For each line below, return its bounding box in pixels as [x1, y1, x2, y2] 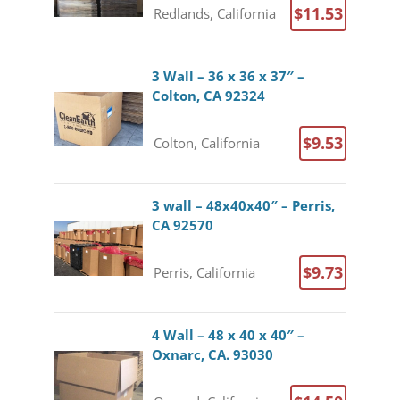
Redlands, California [153, 4, 276, 22]
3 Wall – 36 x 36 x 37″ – [151, 66, 304, 86]
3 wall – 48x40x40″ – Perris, [151, 196, 335, 215]
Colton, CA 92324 [151, 86, 265, 105]
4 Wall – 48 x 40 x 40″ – [151, 325, 304, 345]
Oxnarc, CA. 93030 [151, 345, 273, 364]
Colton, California [153, 133, 260, 152]
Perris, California [153, 262, 255, 281]
